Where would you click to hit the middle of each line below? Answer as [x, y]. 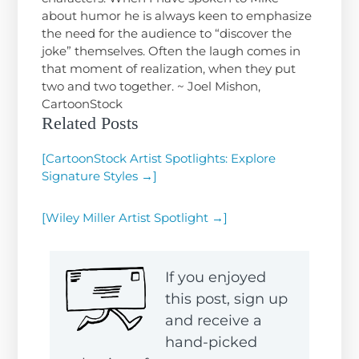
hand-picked [212, 342]
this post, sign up [227, 298]
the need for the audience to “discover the [167, 33]
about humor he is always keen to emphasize [177, 15]
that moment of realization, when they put [169, 68]
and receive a [214, 320]
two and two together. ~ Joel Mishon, [151, 86]
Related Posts [91, 123]
